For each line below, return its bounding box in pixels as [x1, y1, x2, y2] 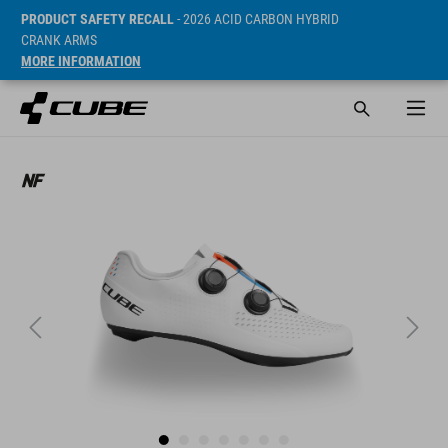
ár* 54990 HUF [329, 138, 424, 157]
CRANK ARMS [21, 32, 97, 48]
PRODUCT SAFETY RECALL [21, 11, 174, 27]
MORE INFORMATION [21, 53, 141, 69]
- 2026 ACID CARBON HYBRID [174, 11, 339, 27]
